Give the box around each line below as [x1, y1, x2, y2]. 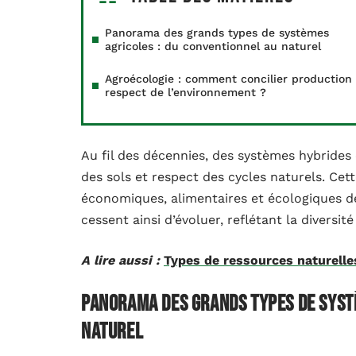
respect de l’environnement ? [105, 86, 266, 99]
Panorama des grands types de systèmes [105, 26, 329, 39]
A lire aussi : [81, 253, 160, 268]
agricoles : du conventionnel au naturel [105, 40, 321, 52]
